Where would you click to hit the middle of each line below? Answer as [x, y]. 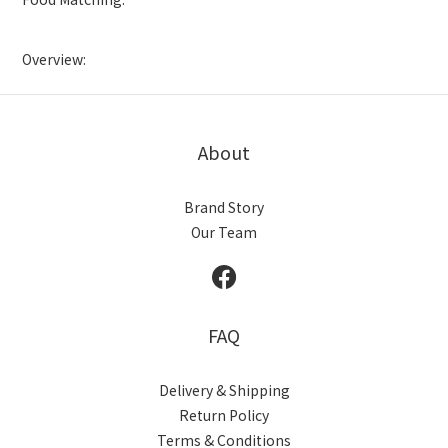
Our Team [224, 232]
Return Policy [224, 415]
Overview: [55, 59]
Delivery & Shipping [224, 390]
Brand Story [224, 207]
